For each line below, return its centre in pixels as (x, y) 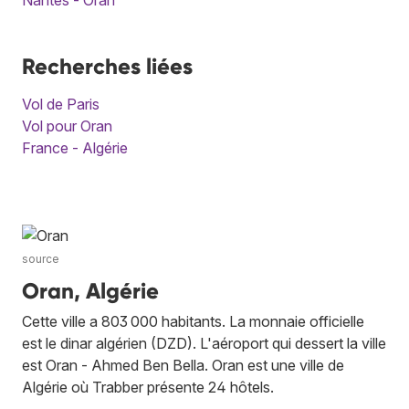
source (41, 258)
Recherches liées (107, 66)
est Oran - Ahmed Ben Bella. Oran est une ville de (183, 365)
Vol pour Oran (67, 126)
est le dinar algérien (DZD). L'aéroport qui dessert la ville (204, 343)
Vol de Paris (61, 104)
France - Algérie (75, 147)
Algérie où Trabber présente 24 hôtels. (148, 387)
